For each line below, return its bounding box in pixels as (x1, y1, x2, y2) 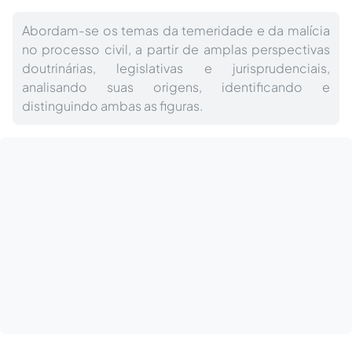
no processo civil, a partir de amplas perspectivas (22, 41, 330, 57)
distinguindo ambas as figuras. (22, 97, 203, 114)
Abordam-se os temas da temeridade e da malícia (22, 22, 330, 38)
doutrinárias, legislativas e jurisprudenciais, (22, 60, 330, 76)
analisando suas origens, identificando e (22, 79, 330, 95)
